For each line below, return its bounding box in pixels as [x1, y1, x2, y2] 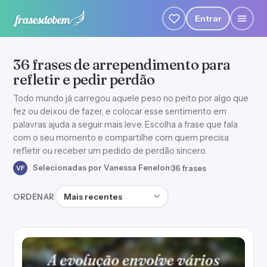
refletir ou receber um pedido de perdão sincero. [13, 145, 207, 156]
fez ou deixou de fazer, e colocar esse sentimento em [13, 106, 226, 117]
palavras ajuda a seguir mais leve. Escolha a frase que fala [13, 119, 238, 130]
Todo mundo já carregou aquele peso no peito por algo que [13, 93, 249, 104]
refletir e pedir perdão [13, 71, 155, 88]
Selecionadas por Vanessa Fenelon [31, 162, 170, 172]
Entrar [194, 13, 222, 24]
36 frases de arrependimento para [13, 56, 231, 73]
